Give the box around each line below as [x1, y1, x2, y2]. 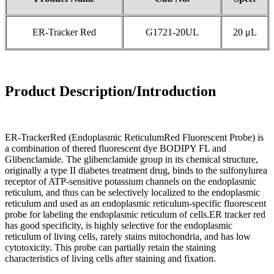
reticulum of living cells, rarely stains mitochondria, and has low [5, 231, 251, 242]
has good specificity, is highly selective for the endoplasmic [5, 220, 232, 231]
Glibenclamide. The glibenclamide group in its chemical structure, [5, 154, 258, 165]
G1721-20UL [145, 26, 199, 37]
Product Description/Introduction [5, 83, 216, 99]
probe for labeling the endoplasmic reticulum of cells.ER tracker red [5, 209, 265, 220]
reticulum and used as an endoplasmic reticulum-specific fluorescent [5, 198, 266, 209]
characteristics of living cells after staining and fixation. [5, 253, 216, 264]
